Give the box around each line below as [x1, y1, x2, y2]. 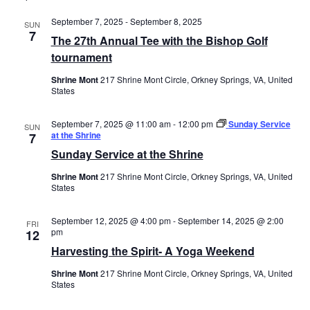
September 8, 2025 [129, 15, 202, 27]
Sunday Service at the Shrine [51, 145, 203, 162]
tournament [51, 48, 112, 65]
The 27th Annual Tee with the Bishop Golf [51, 32, 268, 48]
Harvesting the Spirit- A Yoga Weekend [51, 242, 255, 259]
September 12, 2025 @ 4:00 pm [51, 214, 171, 226]
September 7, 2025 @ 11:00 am [51, 117, 171, 129]
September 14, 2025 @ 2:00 [177, 214, 284, 226]
